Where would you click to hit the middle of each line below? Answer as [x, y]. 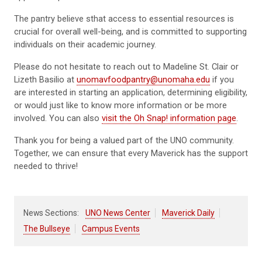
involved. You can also [58, 118]
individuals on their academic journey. [85, 44]
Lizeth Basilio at [45, 79]
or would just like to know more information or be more [120, 105]
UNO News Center [118, 213]
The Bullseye [47, 228]
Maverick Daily [188, 213]
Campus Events [111, 228]
